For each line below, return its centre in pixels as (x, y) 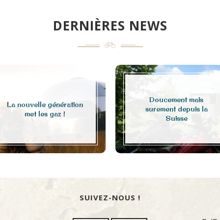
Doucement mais (176, 99)
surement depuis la (176, 109)
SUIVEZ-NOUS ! (110, 197)
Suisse (176, 118)
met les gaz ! (45, 114)
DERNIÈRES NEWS (110, 25)
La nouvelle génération (45, 104)
